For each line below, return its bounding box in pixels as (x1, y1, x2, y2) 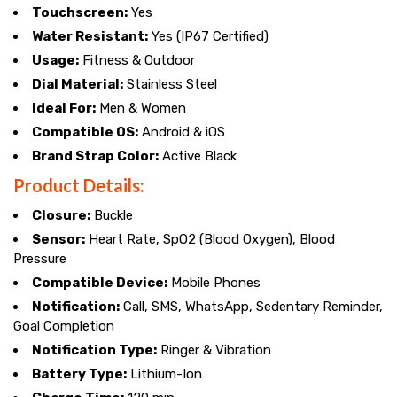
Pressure (13, 250, 66, 267)
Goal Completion (13, 317, 114, 334)
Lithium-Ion (127, 365, 202, 382)
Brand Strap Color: (32, 147, 159, 164)
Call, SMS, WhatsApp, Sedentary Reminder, (120, 298, 383, 315)
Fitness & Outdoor (79, 51, 195, 68)
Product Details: (13, 174, 144, 196)
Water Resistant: (32, 27, 148, 44)
